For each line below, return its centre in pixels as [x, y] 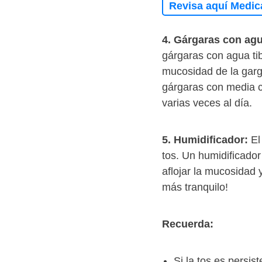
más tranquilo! [195, 187]
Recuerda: [188, 224]
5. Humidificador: [205, 140]
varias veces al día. [208, 103]
